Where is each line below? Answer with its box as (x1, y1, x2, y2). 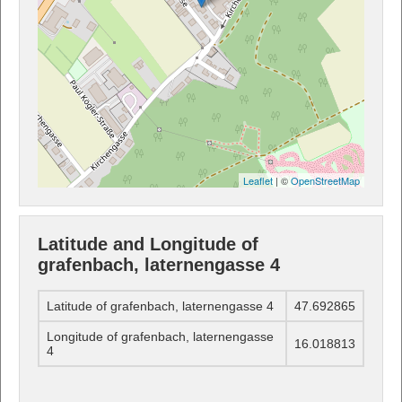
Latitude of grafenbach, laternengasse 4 (47, 299, 274, 314)
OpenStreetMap (291, 172, 360, 188)
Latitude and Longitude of (38, 233, 258, 254)
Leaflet (243, 172, 273, 188)
